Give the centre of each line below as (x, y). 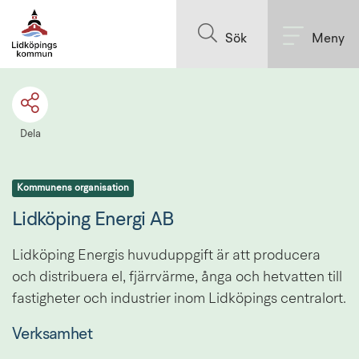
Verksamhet (52, 335)
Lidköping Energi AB (93, 220)
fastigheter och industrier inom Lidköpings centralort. (179, 298)
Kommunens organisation (73, 188)
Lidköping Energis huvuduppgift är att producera (166, 255)
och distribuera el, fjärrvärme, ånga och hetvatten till (177, 277)
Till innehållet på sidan (179, 14)
